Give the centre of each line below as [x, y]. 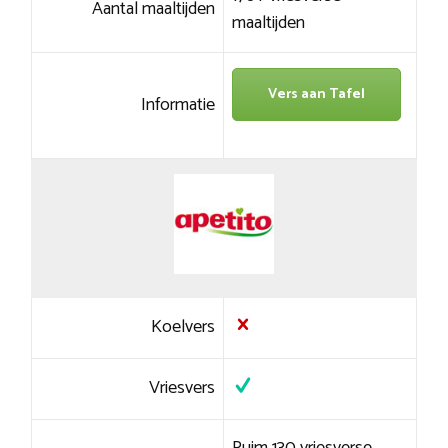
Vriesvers [182, 388]
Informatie [178, 105]
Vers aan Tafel [316, 95]
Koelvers [183, 327]
